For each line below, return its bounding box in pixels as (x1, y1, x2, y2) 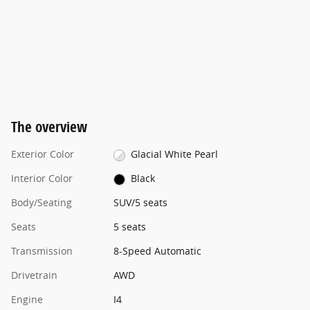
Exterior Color (11, 147, 74, 161)
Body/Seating (11, 196, 72, 210)
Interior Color (11, 172, 73, 185)
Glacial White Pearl (131, 147, 219, 161)
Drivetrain (11, 268, 57, 282)
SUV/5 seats (113, 196, 167, 210)
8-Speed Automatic (113, 244, 201, 258)
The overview (11, 117, 87, 137)
